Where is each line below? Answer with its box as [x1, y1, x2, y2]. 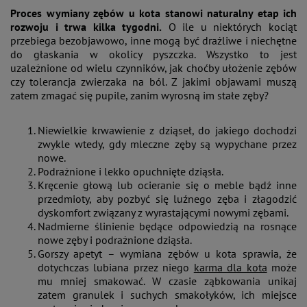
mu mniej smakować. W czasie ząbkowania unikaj [38, 273, 297, 288]
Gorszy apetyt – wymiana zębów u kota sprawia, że [38, 246, 297, 260]
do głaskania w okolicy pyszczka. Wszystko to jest [10, 47, 297, 61]
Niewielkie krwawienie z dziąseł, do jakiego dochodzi [38, 123, 297, 137]
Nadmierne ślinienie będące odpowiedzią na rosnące [38, 219, 297, 233]
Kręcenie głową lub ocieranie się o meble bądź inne [38, 177, 297, 192]
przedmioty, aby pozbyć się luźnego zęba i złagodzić [38, 191, 297, 206]
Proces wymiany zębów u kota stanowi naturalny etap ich [10, 5, 297, 20]
